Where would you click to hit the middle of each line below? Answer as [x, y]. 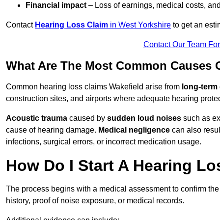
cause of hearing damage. [52, 130]
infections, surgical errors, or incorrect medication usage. [104, 142]
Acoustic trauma [37, 118]
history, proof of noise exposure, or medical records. [95, 201]
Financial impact [56, 5]
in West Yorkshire [139, 25]
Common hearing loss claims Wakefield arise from [94, 87]
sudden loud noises [144, 118]
